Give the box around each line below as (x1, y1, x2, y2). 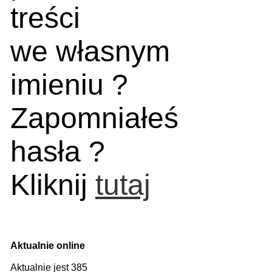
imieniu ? (10, 69, 128, 101)
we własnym (10, 35, 170, 67)
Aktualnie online (10, 240, 85, 251)
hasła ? (10, 135, 105, 168)
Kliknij (10, 169, 95, 201)
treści (10, 2, 80, 34)
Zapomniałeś (10, 102, 178, 134)
